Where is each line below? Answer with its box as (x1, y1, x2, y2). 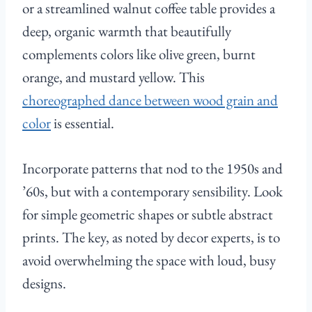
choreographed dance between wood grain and (22, 91, 278, 110)
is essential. (51, 114, 114, 133)
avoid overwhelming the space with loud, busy (22, 251, 276, 270)
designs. (22, 274, 66, 293)
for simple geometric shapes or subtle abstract (22, 205, 273, 224)
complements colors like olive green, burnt (22, 45, 256, 64)
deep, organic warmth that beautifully (22, 22, 231, 41)
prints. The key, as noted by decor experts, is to (22, 228, 280, 247)
